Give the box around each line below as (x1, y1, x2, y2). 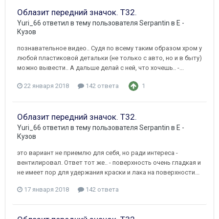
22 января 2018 (24, 82, 69, 89)
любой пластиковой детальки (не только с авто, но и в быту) (17, 54, 202, 62)
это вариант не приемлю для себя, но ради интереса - (17, 149, 178, 156)
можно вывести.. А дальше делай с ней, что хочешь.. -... (17, 64, 184, 71)
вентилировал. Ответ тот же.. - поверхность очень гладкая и (17, 158, 201, 166)
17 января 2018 (24, 185, 69, 193)
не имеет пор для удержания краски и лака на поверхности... (17, 168, 199, 176)
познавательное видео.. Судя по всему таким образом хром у (17, 44, 202, 52)
